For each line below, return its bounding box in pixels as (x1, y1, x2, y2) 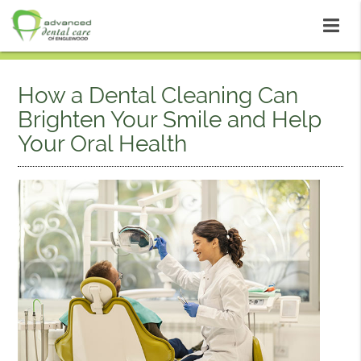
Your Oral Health (18, 131, 188, 157)
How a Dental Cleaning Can (18, 82, 299, 109)
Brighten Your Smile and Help (18, 106, 322, 133)
